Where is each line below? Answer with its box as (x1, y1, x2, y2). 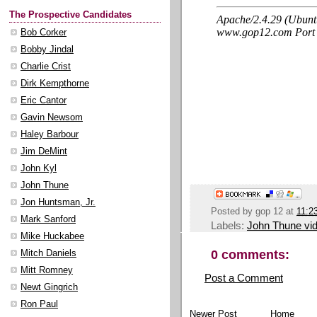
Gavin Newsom (21, 113, 83, 123)
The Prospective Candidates (9, 10, 132, 21)
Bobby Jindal (21, 45, 74, 55)
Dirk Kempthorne (21, 79, 89, 89)
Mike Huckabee (21, 231, 84, 242)
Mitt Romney (21, 265, 73, 276)
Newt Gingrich (21, 282, 78, 293)
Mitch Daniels (21, 248, 76, 259)
